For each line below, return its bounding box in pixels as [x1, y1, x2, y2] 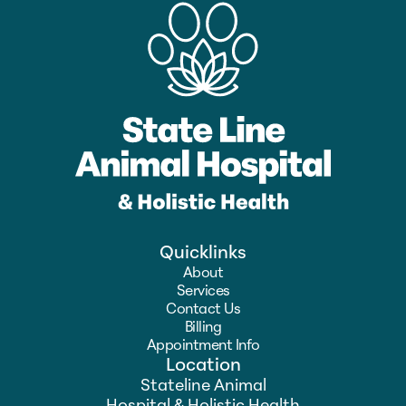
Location [165, 357, 241, 375]
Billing [184, 321, 222, 335]
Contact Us [166, 303, 240, 317]
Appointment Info [146, 339, 260, 353]
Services [176, 285, 230, 299]
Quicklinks [159, 245, 246, 263]
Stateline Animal [140, 378, 266, 395]
